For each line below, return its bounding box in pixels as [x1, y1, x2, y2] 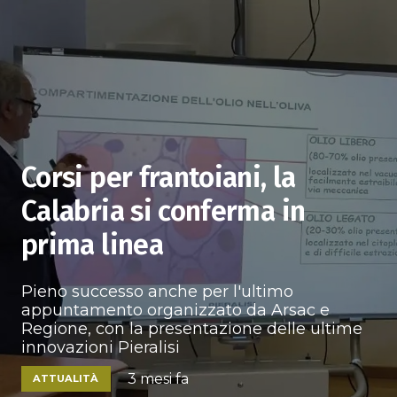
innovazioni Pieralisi [21, 338, 180, 357]
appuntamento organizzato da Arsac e [21, 300, 330, 320]
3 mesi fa [128, 370, 190, 387]
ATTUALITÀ [33, 371, 99, 385]
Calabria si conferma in [21, 194, 306, 228]
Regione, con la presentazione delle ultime [21, 319, 362, 339]
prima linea [21, 228, 163, 261]
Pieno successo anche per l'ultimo [21, 282, 293, 301]
